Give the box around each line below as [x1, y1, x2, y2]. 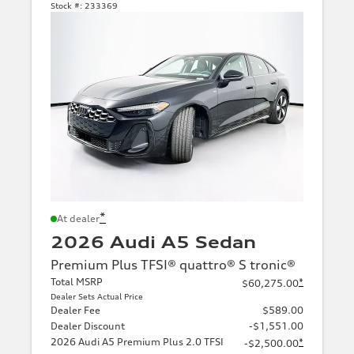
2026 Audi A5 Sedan [51, 232, 256, 252]
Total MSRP [51, 275, 103, 288]
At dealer [57, 212, 100, 224]
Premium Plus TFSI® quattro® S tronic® [51, 256, 296, 273]
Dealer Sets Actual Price [51, 291, 143, 301]
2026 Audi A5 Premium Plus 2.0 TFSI [51, 335, 224, 348]
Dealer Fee [51, 303, 100, 316]
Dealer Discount [51, 319, 125, 332]
